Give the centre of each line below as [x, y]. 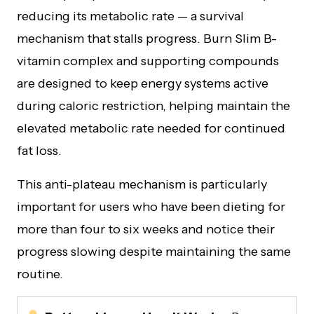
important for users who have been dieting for [151, 206]
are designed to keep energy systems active [143, 83]
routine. [40, 274]
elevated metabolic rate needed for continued [151, 128]
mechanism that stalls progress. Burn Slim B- [147, 38]
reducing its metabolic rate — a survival [130, 16]
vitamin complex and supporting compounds [148, 61]
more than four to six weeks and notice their [146, 229]
